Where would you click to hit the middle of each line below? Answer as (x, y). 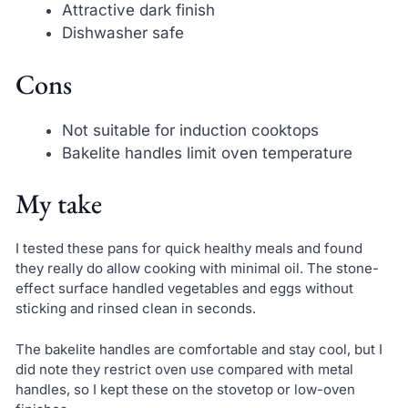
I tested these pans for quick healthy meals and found (189, 249)
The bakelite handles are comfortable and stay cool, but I (199, 349)
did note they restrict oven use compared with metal (184, 369)
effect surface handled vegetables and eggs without (184, 289)
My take (58, 204)
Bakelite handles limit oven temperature (207, 153)
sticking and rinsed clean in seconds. (135, 309)
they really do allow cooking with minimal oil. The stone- (197, 269)
